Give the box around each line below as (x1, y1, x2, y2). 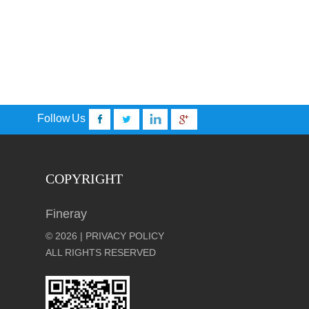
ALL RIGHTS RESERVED (46, 247, 156, 258)
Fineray (46, 207, 87, 221)
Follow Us (37, 112, 86, 125)
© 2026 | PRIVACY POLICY (46, 230, 164, 241)
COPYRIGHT (46, 171, 123, 186)
